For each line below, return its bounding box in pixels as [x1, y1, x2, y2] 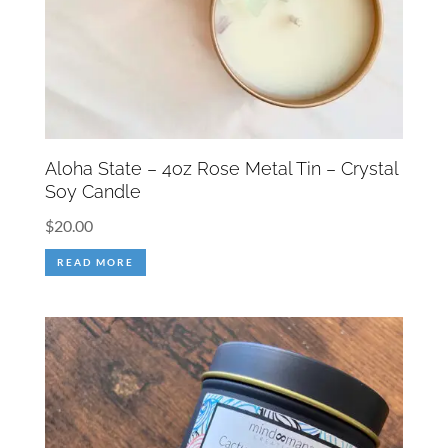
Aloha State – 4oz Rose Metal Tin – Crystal [44, 157, 398, 179]
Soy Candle [44, 180, 141, 202]
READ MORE [56, 255, 134, 268]
